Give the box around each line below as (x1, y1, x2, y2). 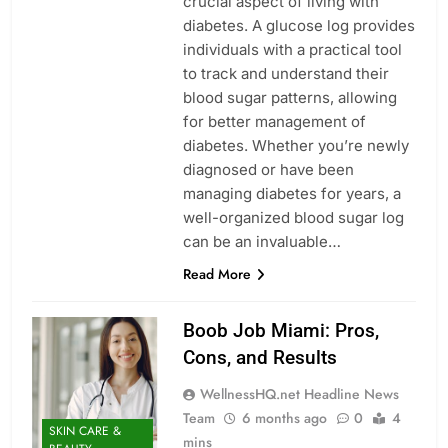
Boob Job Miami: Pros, (182, 318, 379, 342)
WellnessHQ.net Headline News (199, 383, 399, 404)
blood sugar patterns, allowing (182, 87, 397, 107)
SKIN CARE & (49, 422, 121, 441)
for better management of (182, 111, 366, 131)
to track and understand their (182, 63, 389, 83)
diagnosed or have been (182, 159, 354, 179)
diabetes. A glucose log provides (182, 15, 415, 35)
